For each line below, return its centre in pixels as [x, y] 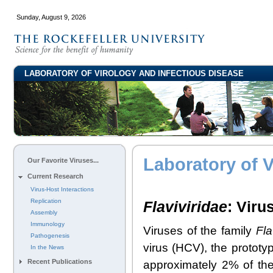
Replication [46, 201]
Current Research [55, 176]
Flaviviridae [185, 207]
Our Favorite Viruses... [63, 160]
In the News [47, 247]
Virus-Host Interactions [62, 189]
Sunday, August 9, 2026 [51, 17]
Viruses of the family [200, 230]
